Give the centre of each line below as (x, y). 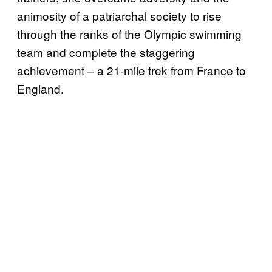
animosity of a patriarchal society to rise (119, 15)
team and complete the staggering (106, 52)
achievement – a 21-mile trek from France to (131, 70)
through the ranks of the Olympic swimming (129, 33)
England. (40, 88)
